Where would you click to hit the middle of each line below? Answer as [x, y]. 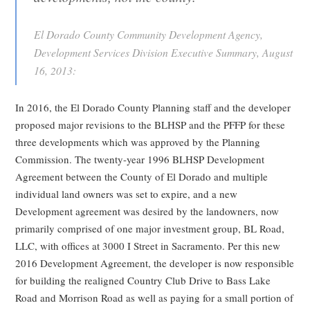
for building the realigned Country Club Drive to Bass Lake [143, 281]
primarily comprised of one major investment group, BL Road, [150, 229]
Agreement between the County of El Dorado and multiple [142, 177]
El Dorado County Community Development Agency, [149, 35]
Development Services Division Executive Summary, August [164, 53]
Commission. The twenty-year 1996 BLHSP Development [140, 159]
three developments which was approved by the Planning [138, 142]
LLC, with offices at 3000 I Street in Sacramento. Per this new [148, 246]
